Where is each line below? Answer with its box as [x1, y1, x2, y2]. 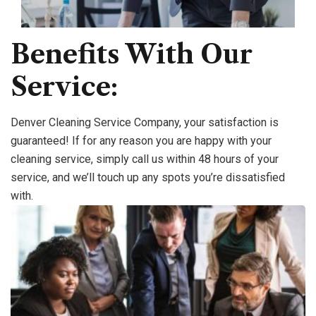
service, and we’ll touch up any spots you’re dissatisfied [11, 171, 285, 185]
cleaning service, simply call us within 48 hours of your [11, 152, 279, 166]
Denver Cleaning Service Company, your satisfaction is [11, 116, 279, 130]
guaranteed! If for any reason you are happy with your [11, 134, 272, 148]
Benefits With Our [11, 39, 253, 71]
